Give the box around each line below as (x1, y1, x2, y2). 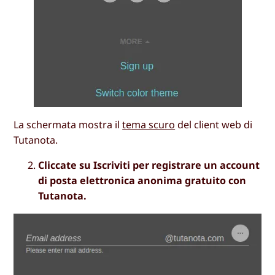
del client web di (175, 117, 253, 131)
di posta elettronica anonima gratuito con (38, 173, 247, 187)
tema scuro (122, 117, 176, 131)
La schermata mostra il (14, 117, 123, 131)
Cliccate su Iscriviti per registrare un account (38, 158, 260, 172)
